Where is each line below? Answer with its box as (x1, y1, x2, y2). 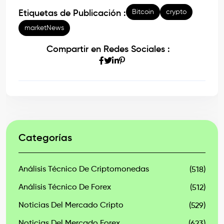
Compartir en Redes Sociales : (46, 45, 170, 54)
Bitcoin (132, 8, 154, 16)
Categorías (18, 133, 72, 144)
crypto (166, 8, 186, 16)
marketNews (24, 24, 64, 32)
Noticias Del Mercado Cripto (18, 201, 123, 210)
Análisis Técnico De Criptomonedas (18, 165, 149, 174)
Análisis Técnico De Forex (18, 183, 111, 192)
